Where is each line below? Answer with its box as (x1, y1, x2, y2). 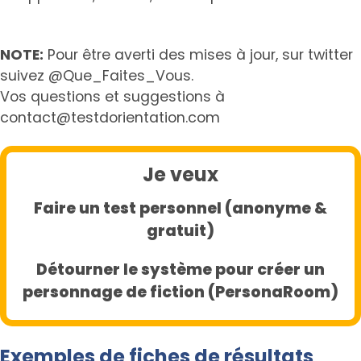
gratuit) (147, 220, 214, 243)
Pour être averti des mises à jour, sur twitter (44, 45, 353, 65)
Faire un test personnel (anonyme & (34, 197, 327, 220)
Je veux (143, 161, 218, 189)
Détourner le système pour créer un (36, 259, 325, 281)
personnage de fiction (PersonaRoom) (23, 281, 338, 304)
